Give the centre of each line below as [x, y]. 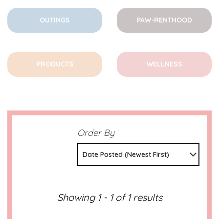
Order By [96, 133]
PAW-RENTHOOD [164, 20]
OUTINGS [55, 20]
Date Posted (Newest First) [126, 154]
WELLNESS [164, 64]
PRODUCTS [55, 64]
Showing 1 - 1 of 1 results [109, 197]
